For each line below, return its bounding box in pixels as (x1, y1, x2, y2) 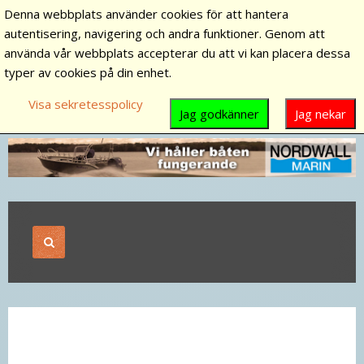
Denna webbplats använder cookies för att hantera (4, 6, 288, 22)
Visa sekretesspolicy (28, 96, 143, 112)
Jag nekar (295, 106, 346, 122)
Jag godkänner (180, 106, 259, 122)
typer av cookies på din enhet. (4, 64, 171, 80)
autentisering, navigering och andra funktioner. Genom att (4, 25, 325, 41)
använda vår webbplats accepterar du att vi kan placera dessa (4, 45, 350, 61)
